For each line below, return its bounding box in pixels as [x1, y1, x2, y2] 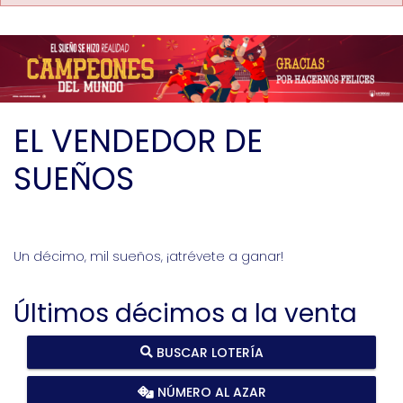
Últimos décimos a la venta [13, 295, 357, 331]
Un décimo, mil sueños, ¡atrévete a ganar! [13, 246, 283, 265]
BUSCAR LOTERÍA [152, 343, 264, 362]
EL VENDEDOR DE [13, 118, 263, 163]
